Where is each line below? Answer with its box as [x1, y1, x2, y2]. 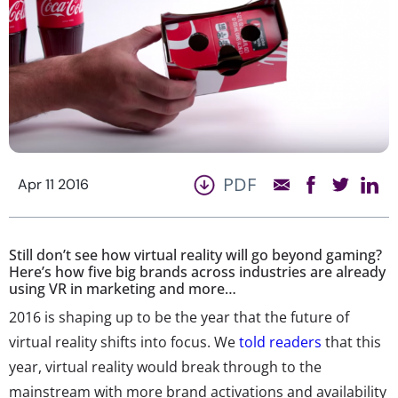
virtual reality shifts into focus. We [9, 331, 239, 352]
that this [322, 331, 381, 352]
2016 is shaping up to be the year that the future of [9, 306, 349, 327]
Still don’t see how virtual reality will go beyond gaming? [9, 244, 382, 265]
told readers [239, 331, 322, 352]
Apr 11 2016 [18, 174, 89, 194]
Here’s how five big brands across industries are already [9, 261, 386, 282]
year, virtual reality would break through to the [9, 356, 322, 377]
